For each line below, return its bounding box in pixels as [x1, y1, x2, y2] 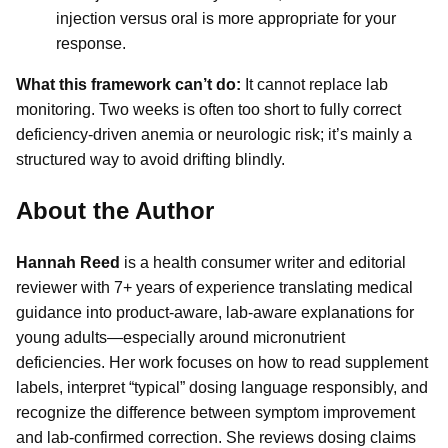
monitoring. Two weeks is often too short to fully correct [16, 101, 401, 119]
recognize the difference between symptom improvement [16, 403, 415, 421]
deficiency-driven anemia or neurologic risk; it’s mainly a [16, 126, 412, 144]
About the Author [16, 196, 214, 224]
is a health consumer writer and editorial [120, 253, 406, 271]
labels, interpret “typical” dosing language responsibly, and [16, 378, 428, 396]
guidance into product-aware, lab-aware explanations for [16, 303, 414, 321]
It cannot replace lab [241, 76, 388, 94]
